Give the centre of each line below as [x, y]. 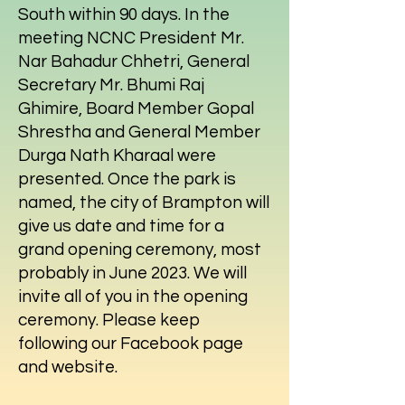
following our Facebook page [131, 344]
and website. [68, 367]
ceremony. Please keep [109, 320]
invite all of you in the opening [133, 297]
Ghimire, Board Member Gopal [136, 108]
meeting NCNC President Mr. [131, 38]
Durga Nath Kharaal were [117, 155]
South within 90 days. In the [124, 14]
